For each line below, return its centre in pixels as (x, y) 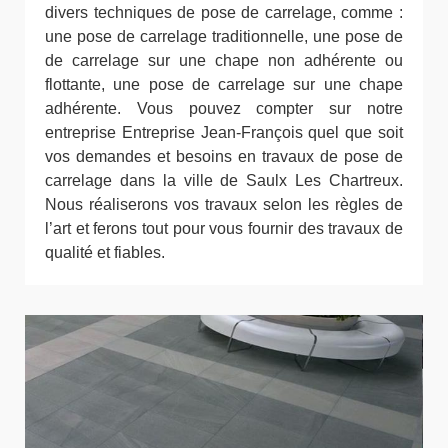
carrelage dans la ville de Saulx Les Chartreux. (224, 180)
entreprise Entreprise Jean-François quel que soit (224, 132)
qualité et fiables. (105, 252)
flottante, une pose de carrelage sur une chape (224, 84)
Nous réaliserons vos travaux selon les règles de (224, 204)
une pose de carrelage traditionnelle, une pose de (224, 36)
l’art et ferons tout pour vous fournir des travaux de (224, 228)
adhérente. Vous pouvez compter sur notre (224, 108)
